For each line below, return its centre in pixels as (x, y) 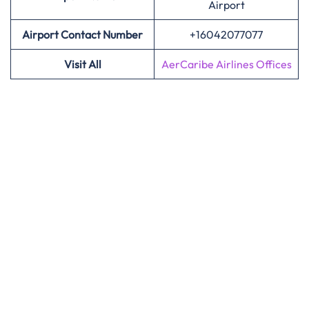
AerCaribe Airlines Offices (226, 64)
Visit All (82, 64)
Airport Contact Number (82, 34)
